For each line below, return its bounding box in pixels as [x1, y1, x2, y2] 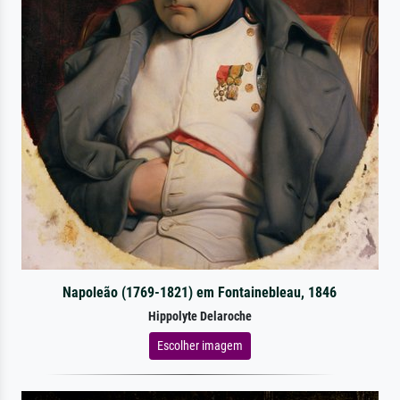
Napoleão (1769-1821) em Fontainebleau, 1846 [62, 283, 337, 301]
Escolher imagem [157, 337, 243, 353]
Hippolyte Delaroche [148, 308, 252, 324]
